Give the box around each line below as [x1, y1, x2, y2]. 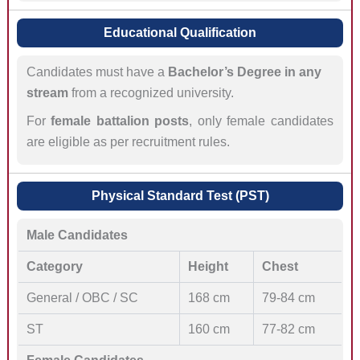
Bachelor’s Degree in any [167, 65, 321, 80]
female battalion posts [51, 113, 190, 128]
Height [187, 260, 228, 274]
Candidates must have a [26, 65, 168, 80]
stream [26, 86, 68, 100]
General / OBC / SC [26, 291, 138, 305]
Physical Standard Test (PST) [91, 189, 269, 203]
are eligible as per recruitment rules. [26, 134, 230, 149]
